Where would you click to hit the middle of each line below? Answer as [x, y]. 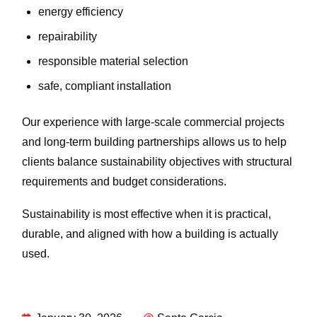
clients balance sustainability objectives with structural [157, 161]
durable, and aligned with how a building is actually [150, 234]
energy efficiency [80, 11]
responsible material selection [113, 61]
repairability [67, 36]
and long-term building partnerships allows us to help [155, 142]
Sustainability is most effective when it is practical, [147, 214]
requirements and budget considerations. [125, 181]
